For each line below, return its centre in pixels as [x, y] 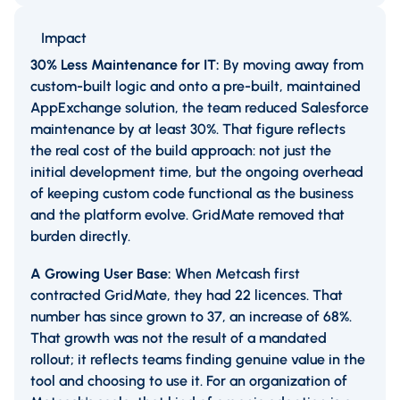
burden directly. [80, 237]
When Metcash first [237, 274]
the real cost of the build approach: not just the [181, 151]
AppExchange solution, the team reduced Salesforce [200, 108]
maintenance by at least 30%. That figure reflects [188, 129]
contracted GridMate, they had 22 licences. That [187, 296]
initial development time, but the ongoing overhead [197, 172]
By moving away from [293, 65]
